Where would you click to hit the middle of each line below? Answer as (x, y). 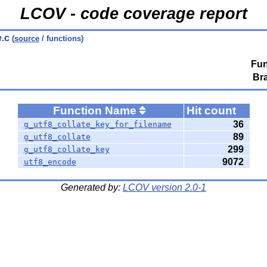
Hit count (212, 111)
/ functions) (61, 38)
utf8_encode (50, 162)
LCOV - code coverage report (133, 14)
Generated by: (92, 187)
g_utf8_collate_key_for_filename (97, 124)
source (27, 38)
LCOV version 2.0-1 (164, 187)
